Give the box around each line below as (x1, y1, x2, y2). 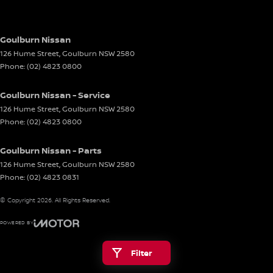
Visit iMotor (55, 233, 96, 244)
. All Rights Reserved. (52, 196, 110, 205)
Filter (130, 247, 152, 258)
